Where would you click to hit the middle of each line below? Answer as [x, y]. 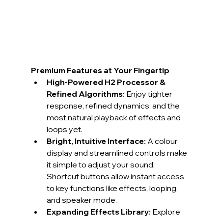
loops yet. [64, 129]
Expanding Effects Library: [98, 211]
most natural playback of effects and [114, 117]
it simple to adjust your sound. [101, 164]
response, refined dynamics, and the [114, 105]
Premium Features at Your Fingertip [100, 70]
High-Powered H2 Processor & [107, 82]
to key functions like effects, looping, [113, 188]
